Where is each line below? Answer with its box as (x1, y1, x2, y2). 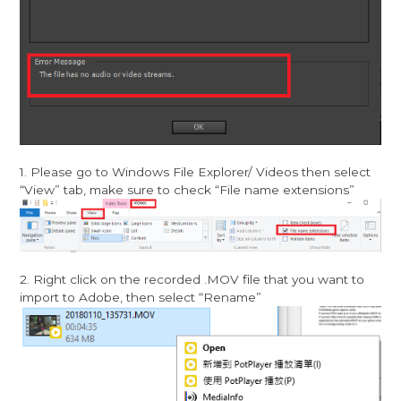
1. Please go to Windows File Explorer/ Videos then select (20, 165, 371, 180)
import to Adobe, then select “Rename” (20, 289, 262, 304)
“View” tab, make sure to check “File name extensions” (20, 183, 355, 198)
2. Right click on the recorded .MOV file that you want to (20, 271, 365, 286)
